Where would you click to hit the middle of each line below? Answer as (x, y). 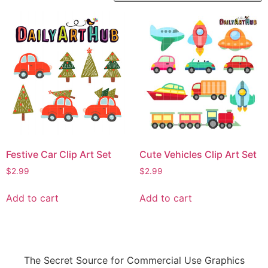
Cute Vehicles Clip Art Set (198, 154)
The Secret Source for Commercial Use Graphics (134, 260)
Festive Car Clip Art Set (59, 154)
